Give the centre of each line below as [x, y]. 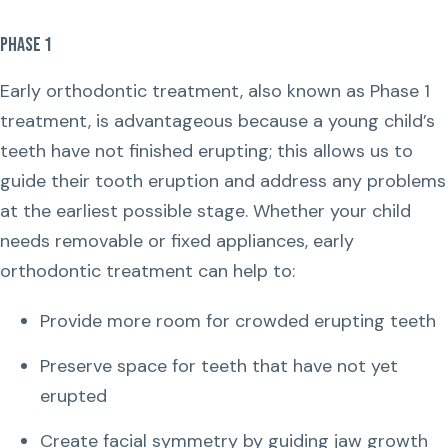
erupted [73, 396]
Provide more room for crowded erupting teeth [238, 321]
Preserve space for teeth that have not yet [219, 366]
